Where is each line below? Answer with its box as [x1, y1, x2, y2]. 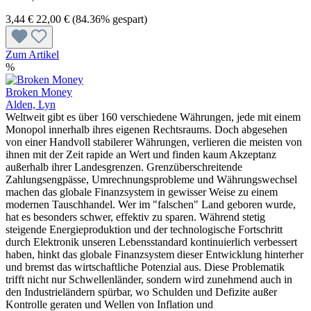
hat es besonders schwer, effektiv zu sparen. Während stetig [6, 210, 265, 223]
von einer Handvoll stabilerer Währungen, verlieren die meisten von [6, 135, 302, 148]
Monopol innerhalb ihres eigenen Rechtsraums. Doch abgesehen [6, 123, 287, 135]
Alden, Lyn [6, 98, 56, 110]
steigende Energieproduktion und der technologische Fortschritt [6, 223, 283, 235]
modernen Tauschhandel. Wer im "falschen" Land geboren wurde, [6, 198, 296, 210]
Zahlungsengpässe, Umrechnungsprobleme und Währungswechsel [6, 173, 297, 185]
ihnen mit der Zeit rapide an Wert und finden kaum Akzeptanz [6, 148, 276, 160]
